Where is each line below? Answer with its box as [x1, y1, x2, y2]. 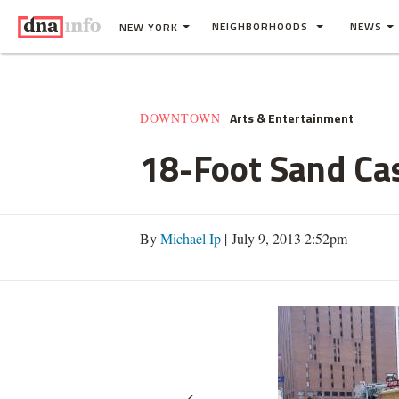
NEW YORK [119, 18, 178, 36]
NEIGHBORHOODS [212, 18, 312, 35]
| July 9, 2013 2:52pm [221, 229, 347, 248]
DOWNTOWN [140, 110, 221, 126]
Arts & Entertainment [230, 109, 354, 127]
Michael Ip [160, 229, 221, 248]
